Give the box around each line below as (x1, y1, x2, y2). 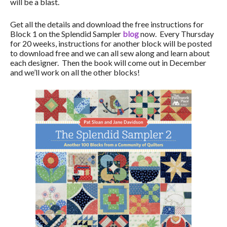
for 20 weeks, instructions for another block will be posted (10, 39, 212, 48)
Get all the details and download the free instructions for (10, 19, 204, 29)
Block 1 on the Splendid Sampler (10, 29, 123, 39)
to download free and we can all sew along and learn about (10, 48, 210, 58)
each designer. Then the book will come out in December (10, 58, 206, 67)
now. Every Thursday (139, 29, 214, 39)
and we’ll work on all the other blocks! (10, 67, 140, 77)
